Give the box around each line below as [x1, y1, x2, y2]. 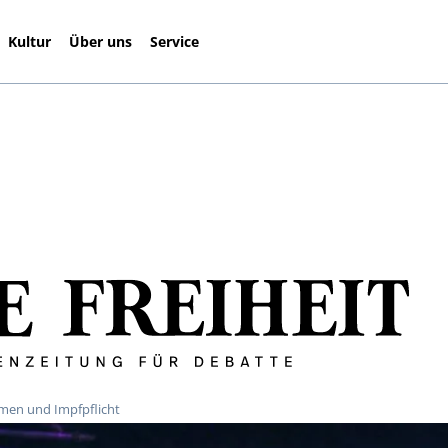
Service [150, 31, 200, 51]
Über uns [69, 31, 133, 51]
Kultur [8, 31, 52, 51]
